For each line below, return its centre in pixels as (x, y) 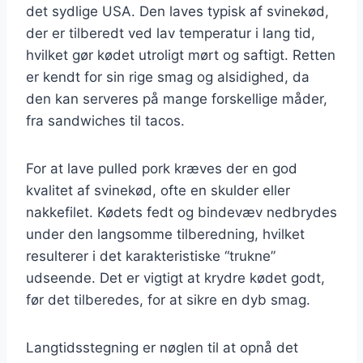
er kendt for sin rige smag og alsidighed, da (168, 77)
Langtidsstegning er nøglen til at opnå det (162, 347)
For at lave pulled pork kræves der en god (162, 168)
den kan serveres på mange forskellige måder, (177, 98)
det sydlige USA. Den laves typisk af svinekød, (177, 11)
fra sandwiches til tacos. (105, 120)
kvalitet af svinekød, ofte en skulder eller (158, 190)
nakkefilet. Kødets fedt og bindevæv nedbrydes (181, 212)
